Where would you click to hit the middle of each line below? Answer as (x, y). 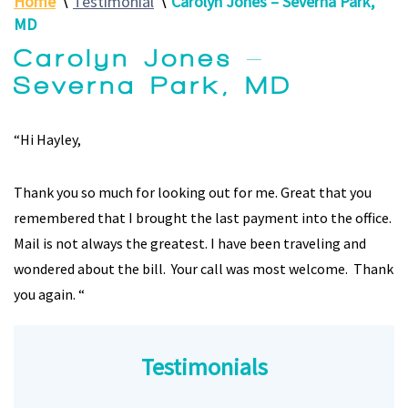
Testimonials (204, 367)
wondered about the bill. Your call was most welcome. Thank (204, 269)
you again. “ (49, 294)
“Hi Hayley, (47, 139)
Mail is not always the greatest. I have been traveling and (190, 243)
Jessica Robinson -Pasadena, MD (114, 335)
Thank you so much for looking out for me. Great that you (193, 192)
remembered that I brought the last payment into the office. (203, 218)
